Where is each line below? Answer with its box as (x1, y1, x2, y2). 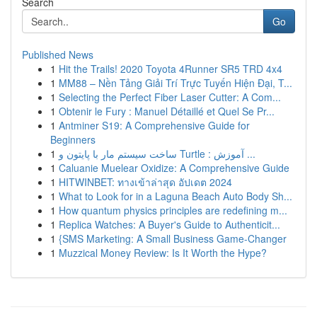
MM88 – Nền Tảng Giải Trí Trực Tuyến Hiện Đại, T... (59, 76, 292, 90)
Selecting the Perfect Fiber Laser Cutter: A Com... (59, 90, 281, 104)
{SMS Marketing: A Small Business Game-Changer (59, 231, 287, 246)
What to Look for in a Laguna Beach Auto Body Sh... (59, 189, 292, 203)
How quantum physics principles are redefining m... (59, 203, 287, 217)
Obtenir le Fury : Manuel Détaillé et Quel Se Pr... (59, 104, 275, 118)
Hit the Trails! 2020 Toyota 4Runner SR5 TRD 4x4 (59, 62, 282, 76)
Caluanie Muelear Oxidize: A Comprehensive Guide (59, 161, 289, 175)
